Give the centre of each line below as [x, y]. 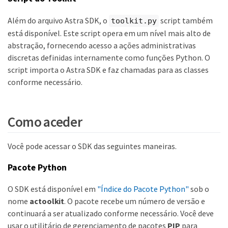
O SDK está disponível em [52, 189]
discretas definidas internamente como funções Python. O [109, 58]
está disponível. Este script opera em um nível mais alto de [109, 33]
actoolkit [47, 201]
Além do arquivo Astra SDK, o [58, 20]
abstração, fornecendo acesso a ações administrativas [102, 46]
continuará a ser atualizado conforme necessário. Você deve [111, 213]
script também [186, 20]
